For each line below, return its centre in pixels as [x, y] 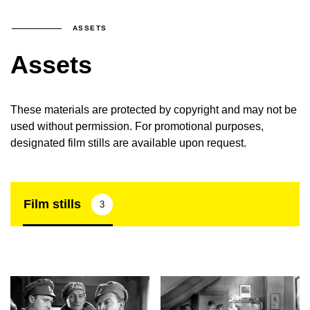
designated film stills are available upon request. [128, 143]
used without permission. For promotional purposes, [137, 126]
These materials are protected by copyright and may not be [154, 110]
